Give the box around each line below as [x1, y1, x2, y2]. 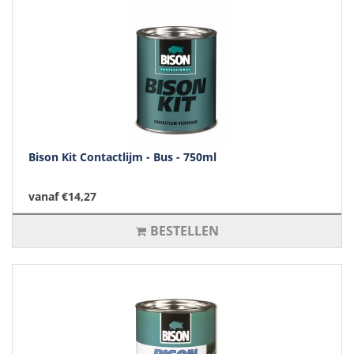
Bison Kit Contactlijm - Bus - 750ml [28, 149, 217, 165]
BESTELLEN [149, 222, 219, 240]
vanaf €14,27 [28, 189, 96, 205]
